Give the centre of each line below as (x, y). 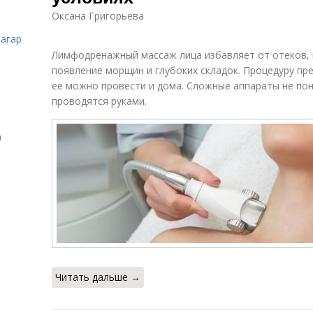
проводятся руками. (99, 101)
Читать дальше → (98, 277)
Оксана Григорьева (98, 16)
